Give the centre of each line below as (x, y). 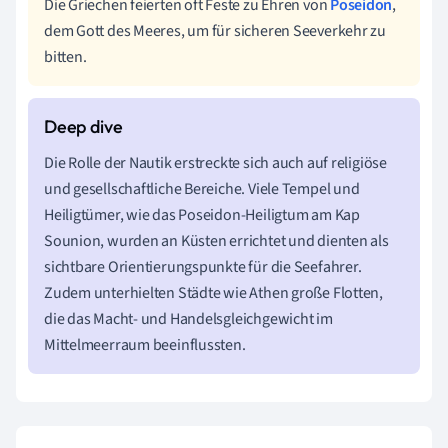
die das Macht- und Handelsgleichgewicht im (188, 318)
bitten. (65, 56)
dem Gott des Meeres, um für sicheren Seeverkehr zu (215, 30)
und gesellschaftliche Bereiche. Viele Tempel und (202, 188)
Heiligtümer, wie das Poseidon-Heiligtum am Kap (202, 214)
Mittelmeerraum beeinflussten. (145, 344)
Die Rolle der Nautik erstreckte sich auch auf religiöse (215, 162)
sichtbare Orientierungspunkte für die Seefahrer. (203, 266)
